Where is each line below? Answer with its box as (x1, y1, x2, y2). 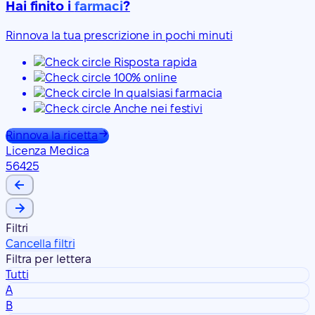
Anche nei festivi (110, 103, 203, 115)
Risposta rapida (110, 56, 198, 69)
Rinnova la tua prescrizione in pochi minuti (6, 30, 233, 42)
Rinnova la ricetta (6, 129, 98, 142)
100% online (110, 72, 177, 84)
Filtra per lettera (6, 253, 92, 266)
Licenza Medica (6, 145, 89, 157)
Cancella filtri (6, 238, 75, 250)
